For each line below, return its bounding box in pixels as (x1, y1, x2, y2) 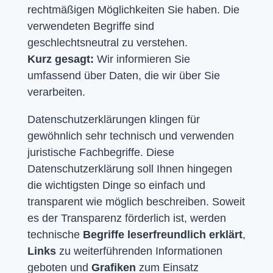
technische (27, 228, 83, 241)
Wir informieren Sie (93, 52, 190, 65)
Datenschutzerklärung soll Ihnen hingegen (27, 162, 232, 175)
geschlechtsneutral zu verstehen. (27, 36, 188, 49)
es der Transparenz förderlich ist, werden (27, 211, 226, 224)
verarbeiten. (27, 85, 85, 98)
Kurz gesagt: (27, 52, 94, 65)
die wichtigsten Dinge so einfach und (27, 179, 205, 191)
